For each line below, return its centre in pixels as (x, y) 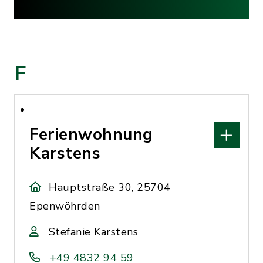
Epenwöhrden (65, 206)
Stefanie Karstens (93, 232)
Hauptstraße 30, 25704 (110, 187)
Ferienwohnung (91, 134)
